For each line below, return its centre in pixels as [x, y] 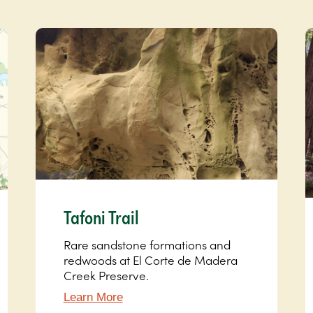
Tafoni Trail [101, 217]
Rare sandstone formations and [147, 245]
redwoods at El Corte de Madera [150, 260]
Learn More [93, 297]
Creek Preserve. [106, 275]
